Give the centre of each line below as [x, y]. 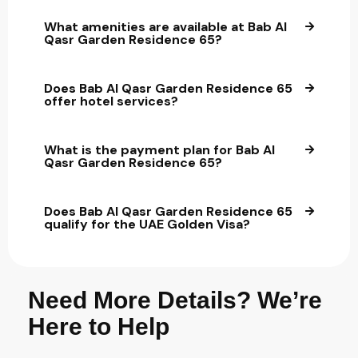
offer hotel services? [111, 101]
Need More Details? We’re [175, 300]
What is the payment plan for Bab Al [159, 150]
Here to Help [99, 327]
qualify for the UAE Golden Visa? [147, 225]
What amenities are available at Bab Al [165, 27]
